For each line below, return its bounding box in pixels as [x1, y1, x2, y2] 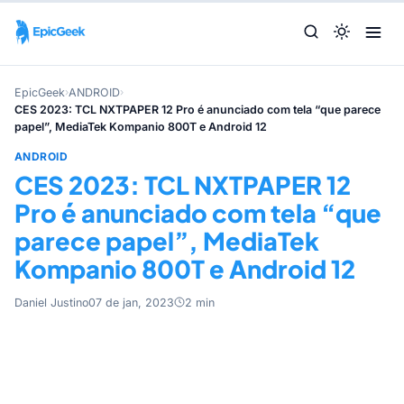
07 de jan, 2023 [88, 295, 174, 309]
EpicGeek [14, 86, 65, 99]
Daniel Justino [14, 295, 88, 309]
